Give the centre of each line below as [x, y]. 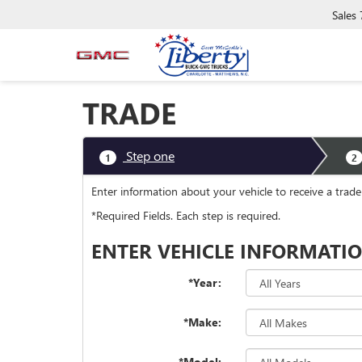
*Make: [203, 322]
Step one [149, 156]
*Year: [205, 282]
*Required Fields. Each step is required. [186, 215]
